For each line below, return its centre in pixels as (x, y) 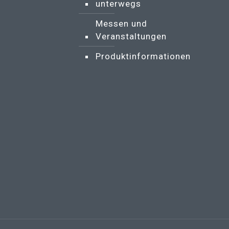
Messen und (121, 24)
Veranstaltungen (131, 36)
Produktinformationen (143, 56)
